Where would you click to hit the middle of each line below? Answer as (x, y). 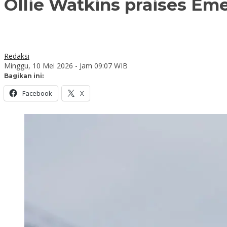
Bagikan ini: (24, 75)
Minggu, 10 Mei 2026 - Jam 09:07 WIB (66, 65)
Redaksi (17, 56)
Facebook (37, 93)
